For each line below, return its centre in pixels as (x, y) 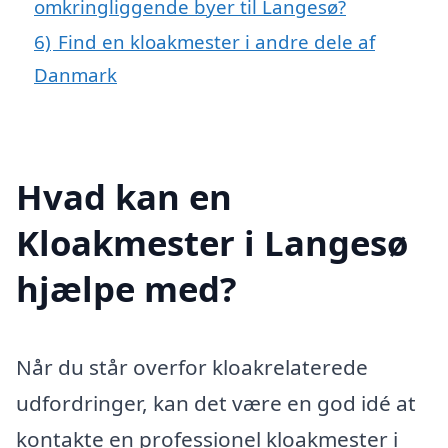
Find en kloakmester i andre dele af (216, 42)
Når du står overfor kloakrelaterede (192, 366)
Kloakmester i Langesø (212, 242)
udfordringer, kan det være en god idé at (216, 402)
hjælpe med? (126, 288)
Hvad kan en (124, 196)
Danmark (75, 75)
